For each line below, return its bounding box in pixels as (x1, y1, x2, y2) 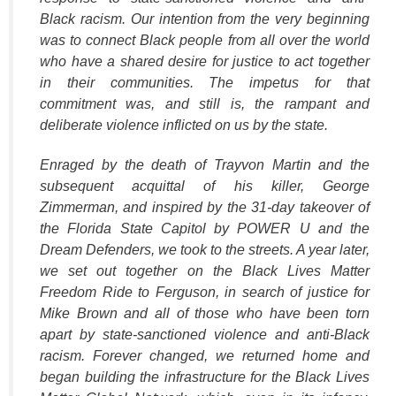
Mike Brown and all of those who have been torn (40, 305, 369, 321)
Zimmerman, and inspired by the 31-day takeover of (40, 199, 369, 215)
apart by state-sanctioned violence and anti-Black (40, 326, 369, 342)
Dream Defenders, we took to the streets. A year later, (40, 241, 369, 257)
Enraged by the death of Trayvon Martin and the (40, 156, 369, 172)
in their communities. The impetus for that (40, 74, 369, 90)
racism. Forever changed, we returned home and (40, 347, 369, 363)
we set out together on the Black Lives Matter (40, 263, 369, 278)
